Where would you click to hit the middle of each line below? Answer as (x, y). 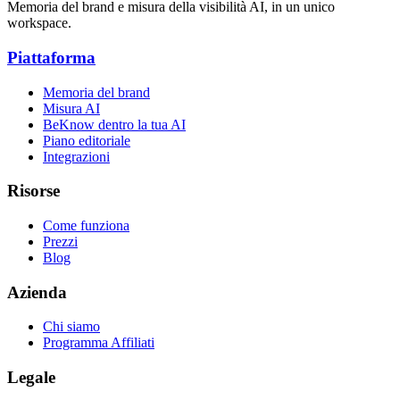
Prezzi (60, 242)
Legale (31, 378)
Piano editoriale (87, 140)
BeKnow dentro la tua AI (114, 124)
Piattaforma (51, 57)
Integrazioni (76, 156)
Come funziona (86, 225)
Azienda (37, 292)
